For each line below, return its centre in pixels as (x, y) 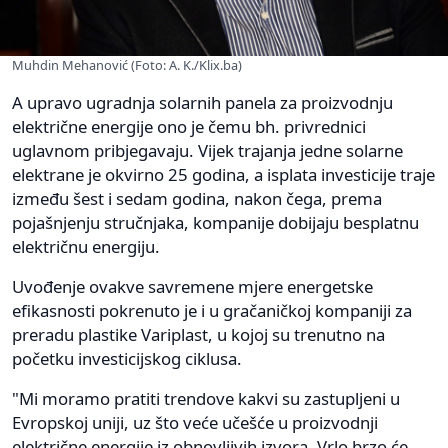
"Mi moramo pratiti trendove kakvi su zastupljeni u (206, 399)
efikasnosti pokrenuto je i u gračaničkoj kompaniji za (212, 311)
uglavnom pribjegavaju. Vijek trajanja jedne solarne (207, 151)
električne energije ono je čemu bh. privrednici (189, 127)
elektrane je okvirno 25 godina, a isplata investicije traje (223, 175)
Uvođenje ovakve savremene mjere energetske (192, 287)
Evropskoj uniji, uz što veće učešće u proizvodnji (195, 423)
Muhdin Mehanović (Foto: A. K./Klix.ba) (127, 65)
